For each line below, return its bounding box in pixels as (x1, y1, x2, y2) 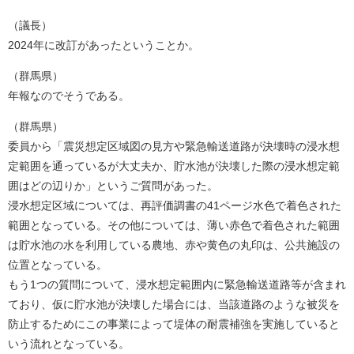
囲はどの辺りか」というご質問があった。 (8, 179, 218, 192)
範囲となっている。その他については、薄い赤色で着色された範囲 (8, 219, 340, 232)
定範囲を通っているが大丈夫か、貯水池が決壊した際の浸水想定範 (8, 160, 340, 172)
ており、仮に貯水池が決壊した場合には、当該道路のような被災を (8, 298, 340, 311)
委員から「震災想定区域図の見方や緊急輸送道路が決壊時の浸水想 (8, 140, 340, 153)
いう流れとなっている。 (8, 337, 130, 350)
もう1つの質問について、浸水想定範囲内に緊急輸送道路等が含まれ (8, 278, 346, 291)
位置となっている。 (8, 258, 107, 271)
